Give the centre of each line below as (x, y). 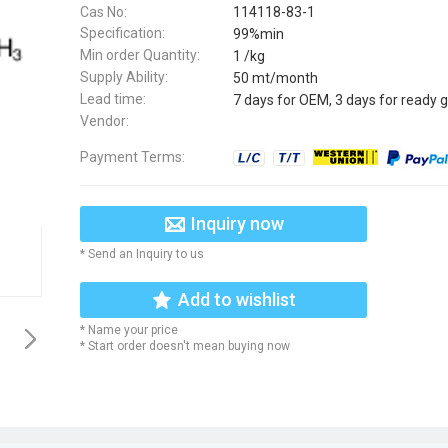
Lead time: (113, 98)
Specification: (122, 33)
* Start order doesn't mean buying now (185, 345)
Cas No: (103, 11)
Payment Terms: (132, 156)
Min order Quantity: (140, 55)
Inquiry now (237, 223)
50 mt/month (275, 77)
